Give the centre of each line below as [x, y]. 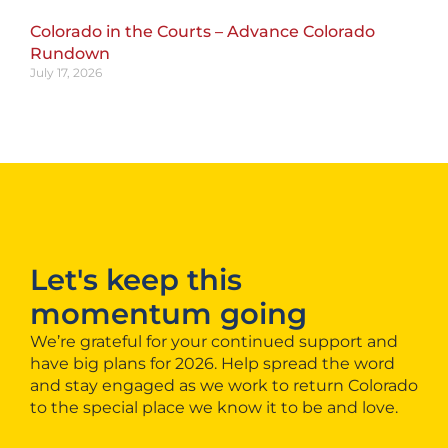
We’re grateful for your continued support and [214, 342]
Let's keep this [136, 280]
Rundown [70, 54]
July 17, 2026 [66, 73]
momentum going [168, 314]
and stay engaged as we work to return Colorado [224, 386]
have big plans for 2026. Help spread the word [212, 364]
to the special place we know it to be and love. [214, 408]
